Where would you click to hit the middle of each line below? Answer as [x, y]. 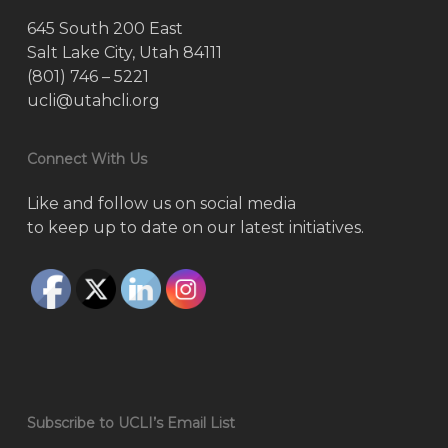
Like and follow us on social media [161, 203]
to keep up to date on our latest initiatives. [195, 227]
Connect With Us [86, 159]
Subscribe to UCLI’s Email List [130, 423]
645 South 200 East [104, 28]
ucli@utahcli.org [93, 100]
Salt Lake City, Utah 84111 [124, 52]
